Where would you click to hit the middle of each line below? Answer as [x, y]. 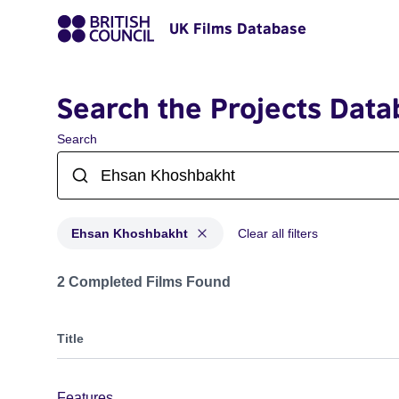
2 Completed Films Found [144, 282]
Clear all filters [278, 233]
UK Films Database [238, 28]
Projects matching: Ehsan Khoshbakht [176, 273]
